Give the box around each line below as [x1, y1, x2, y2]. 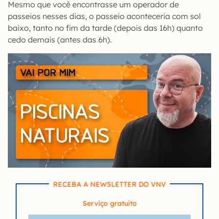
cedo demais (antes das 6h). [8, 35, 112, 45]
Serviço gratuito [82, 199, 137, 208]
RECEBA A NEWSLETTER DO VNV [53, 180, 166, 189]
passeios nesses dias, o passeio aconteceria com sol [8, 11, 201, 22]
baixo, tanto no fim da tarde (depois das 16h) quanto [8, 23, 203, 33]
